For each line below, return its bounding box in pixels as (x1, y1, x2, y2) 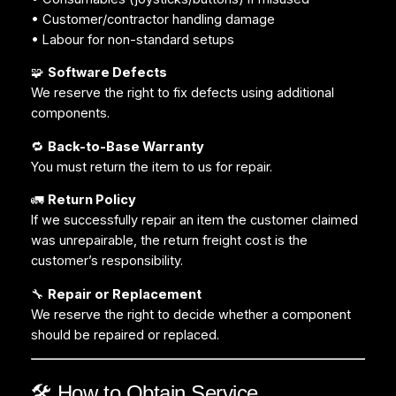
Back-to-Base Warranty (47, 138, 204, 155)
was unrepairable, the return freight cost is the (30, 232, 308, 249)
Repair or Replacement (47, 286, 202, 302)
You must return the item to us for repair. (30, 158, 272, 175)
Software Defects (47, 65, 167, 81)
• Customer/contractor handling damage (30, 11, 275, 27)
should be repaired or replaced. (30, 326, 219, 343)
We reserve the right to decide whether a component (30, 306, 351, 323)
